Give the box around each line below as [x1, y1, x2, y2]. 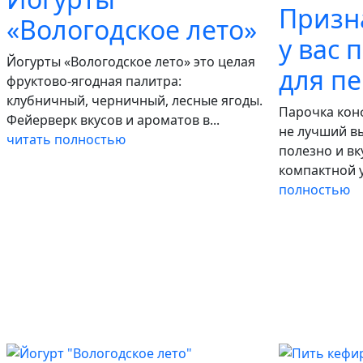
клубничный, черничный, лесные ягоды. [6, 92, 263, 109]
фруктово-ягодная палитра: [6, 72, 181, 90]
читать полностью [6, 130, 126, 148]
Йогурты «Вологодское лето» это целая [6, 53, 255, 70]
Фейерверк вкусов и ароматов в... [6, 111, 220, 129]
